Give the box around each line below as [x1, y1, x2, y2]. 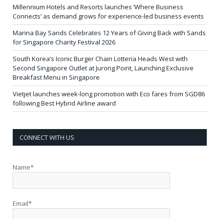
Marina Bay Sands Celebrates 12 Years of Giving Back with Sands [13, 28, 206, 38]
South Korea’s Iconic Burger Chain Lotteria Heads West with [13, 54, 188, 64]
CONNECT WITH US [20, 133, 74, 142]
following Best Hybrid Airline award [13, 99, 116, 108]
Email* [13, 199, 32, 208]
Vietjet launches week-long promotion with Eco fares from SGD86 [13, 89, 205, 99]
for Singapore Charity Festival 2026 [13, 38, 115, 47]
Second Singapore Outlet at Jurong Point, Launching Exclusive [13, 64, 194, 73]
